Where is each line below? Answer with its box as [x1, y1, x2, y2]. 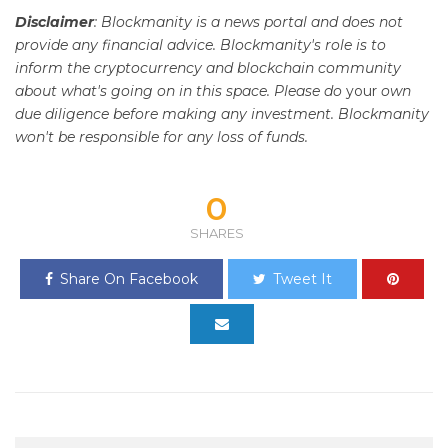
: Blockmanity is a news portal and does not [94, 12, 403, 31]
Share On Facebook [59, 269, 198, 288]
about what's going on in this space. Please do [15, 81, 346, 100]
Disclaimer [15, 12, 94, 31]
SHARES [189, 224, 244, 241]
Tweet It [272, 269, 332, 288]
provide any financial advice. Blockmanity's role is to [15, 35, 386, 54]
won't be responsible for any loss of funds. [15, 127, 308, 146]
